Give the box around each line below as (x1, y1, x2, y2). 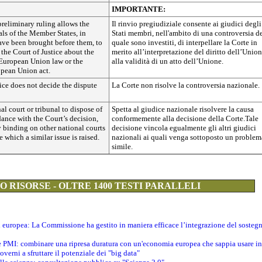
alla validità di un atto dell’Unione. (112, 57, 223, 65)
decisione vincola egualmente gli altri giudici (112, 123, 256, 132)
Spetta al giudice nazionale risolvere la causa (112, 105, 254, 113)
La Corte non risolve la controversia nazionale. (112, 81, 260, 89)
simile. (112, 142, 133, 151)
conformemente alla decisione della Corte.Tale (112, 114, 258, 123)
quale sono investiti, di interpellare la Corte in (112, 38, 257, 47)
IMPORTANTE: (112, 5, 166, 13)
